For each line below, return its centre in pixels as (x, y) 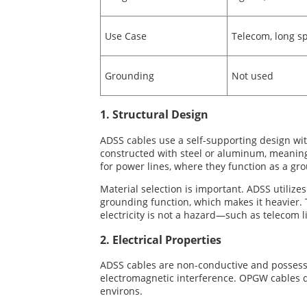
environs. (121, 291)
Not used (252, 75)
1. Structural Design (154, 115)
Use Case (125, 36)
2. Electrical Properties (161, 240)
